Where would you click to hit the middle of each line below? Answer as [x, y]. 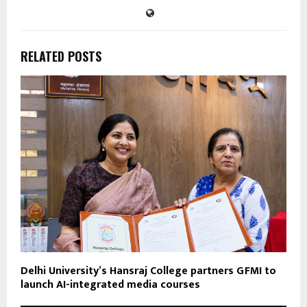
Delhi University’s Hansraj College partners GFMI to [148, 271]
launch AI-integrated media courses [110, 285]
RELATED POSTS [61, 56]
